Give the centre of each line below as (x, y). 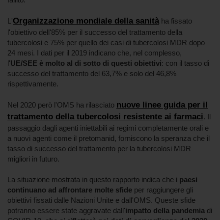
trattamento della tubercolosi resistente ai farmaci (105, 117)
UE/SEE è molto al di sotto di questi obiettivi (86, 63)
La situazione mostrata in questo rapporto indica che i (93, 179)
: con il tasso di (185, 63)
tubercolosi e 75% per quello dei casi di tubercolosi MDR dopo (106, 42)
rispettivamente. (33, 84)
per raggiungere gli (163, 190)
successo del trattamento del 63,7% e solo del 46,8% (92, 73)
